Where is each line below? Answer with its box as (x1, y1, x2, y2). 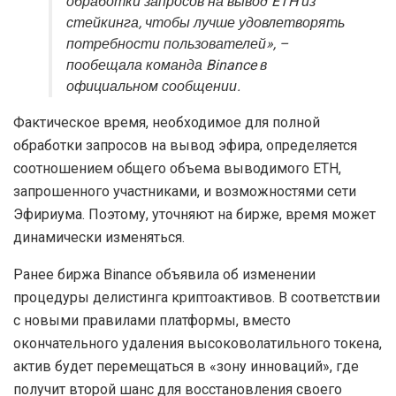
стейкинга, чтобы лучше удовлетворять (66, 12, 345, 34)
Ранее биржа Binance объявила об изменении (13, 266, 316, 284)
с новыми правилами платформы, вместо (13, 312, 291, 330)
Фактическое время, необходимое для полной (13, 114, 320, 132)
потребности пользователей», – (66, 34, 289, 56)
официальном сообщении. (66, 76, 240, 98)
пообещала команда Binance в (66, 55, 267, 77)
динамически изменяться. (13, 229, 185, 247)
